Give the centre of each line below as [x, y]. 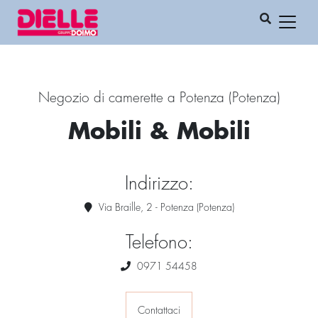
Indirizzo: [159, 185]
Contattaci [159, 311]
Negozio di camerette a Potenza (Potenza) [159, 98]
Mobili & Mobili [159, 132]
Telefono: [159, 243]
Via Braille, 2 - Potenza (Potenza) [165, 208]
